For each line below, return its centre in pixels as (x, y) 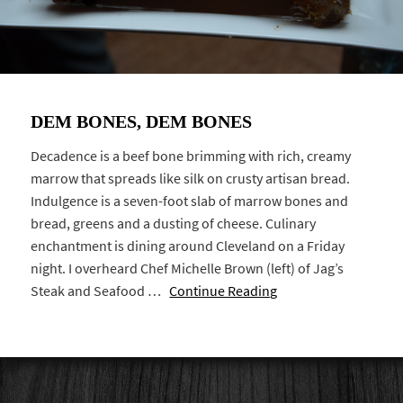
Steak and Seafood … (100, 291)
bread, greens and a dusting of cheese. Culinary (174, 224)
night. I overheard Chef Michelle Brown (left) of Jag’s (188, 269)
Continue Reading (224, 291)
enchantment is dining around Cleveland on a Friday (188, 246)
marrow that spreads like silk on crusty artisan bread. (191, 179)
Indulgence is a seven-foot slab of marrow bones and (190, 201)
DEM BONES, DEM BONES (142, 122)
